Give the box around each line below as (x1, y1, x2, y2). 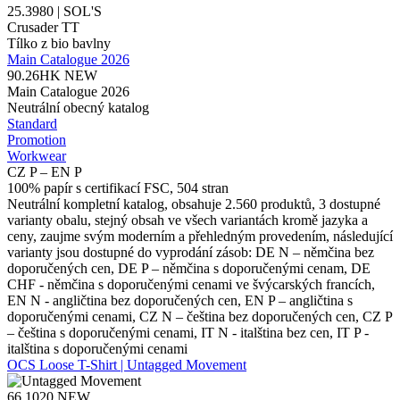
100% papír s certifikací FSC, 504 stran (7, 179, 229, 196)
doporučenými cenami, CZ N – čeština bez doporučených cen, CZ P (7, 308, 392, 324)
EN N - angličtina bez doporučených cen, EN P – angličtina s (7, 292, 353, 308)
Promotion (7, 131, 66, 147)
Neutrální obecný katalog (7, 99, 149, 115)
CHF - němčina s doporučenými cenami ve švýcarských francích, (7, 276, 375, 292)
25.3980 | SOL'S (7, 3, 102, 19)
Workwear (7, 147, 66, 163)
